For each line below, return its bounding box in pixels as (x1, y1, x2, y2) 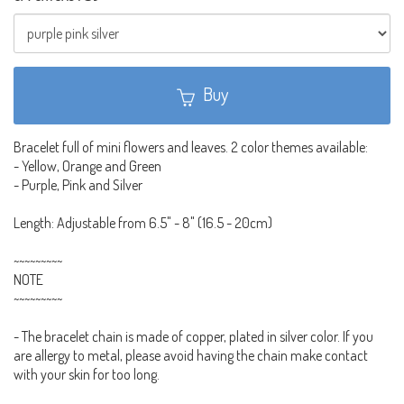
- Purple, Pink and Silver (14, 175, 142, 194)
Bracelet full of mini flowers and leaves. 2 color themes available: (14, 137, 368, 156)
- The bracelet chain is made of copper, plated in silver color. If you (14, 326, 373, 345)
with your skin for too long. (14, 364, 160, 383)
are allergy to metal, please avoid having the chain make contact (14, 345, 368, 364)
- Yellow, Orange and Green (14, 156, 161, 175)
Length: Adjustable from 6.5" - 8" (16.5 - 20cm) (14, 213, 272, 232)
